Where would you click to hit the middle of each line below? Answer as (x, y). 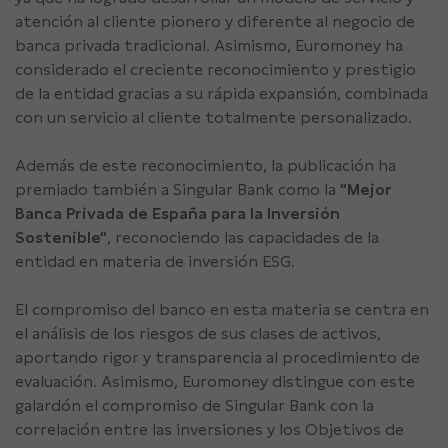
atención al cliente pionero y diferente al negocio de (215, 21)
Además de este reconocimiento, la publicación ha (205, 165)
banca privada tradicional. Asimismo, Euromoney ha (209, 45)
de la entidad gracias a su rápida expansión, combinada (221, 93)
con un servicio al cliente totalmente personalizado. (213, 117)
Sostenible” (61, 237)
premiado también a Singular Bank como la (177, 189)
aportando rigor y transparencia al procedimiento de (217, 357)
